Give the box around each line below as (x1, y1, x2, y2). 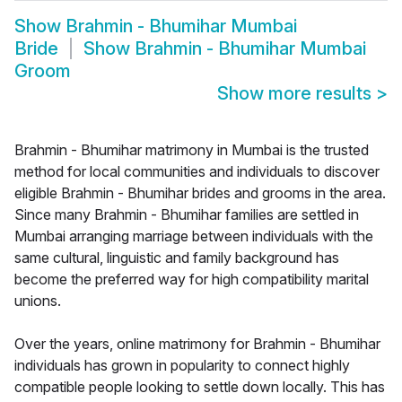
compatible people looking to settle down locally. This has (14, 378, 385, 397)
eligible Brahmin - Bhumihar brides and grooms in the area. (14, 184, 386, 203)
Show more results (217, 83, 376, 105)
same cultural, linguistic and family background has (14, 249, 339, 267)
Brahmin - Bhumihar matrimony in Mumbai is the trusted (14, 141, 369, 160)
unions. (14, 292, 61, 310)
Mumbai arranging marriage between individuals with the (14, 227, 373, 246)
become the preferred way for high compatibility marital (14, 270, 369, 289)
